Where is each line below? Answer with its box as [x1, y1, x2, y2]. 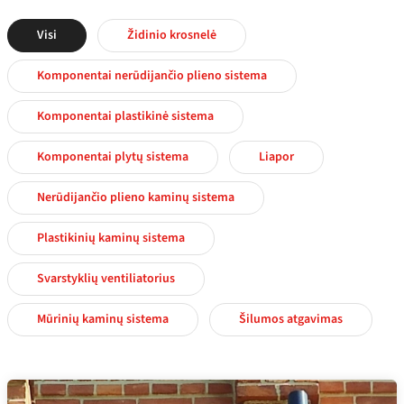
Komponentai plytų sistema [37, 147, 188, 166]
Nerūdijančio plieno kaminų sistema [37, 188, 234, 207]
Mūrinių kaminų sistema [37, 309, 169, 328]
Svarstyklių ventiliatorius [37, 269, 175, 288]
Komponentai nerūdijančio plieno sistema [37, 66, 267, 85]
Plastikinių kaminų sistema [37, 228, 185, 247]
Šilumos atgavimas [239, 309, 343, 328]
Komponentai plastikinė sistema [37, 106, 214, 125]
